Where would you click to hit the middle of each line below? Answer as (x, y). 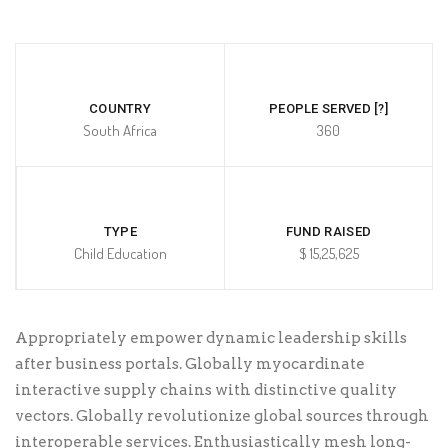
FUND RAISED (328, 232)
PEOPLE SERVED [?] (328, 109)
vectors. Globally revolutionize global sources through (222, 416)
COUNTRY (120, 109)
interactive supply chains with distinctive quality (206, 390)
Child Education (120, 254)
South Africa (120, 131)
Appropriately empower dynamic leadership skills (211, 338)
